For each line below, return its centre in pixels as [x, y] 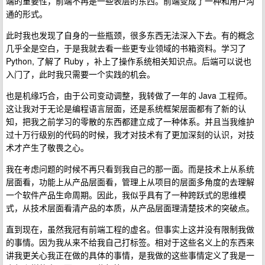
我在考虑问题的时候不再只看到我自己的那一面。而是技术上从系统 [130, 168]
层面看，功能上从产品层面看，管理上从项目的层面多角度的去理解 [130, 181]
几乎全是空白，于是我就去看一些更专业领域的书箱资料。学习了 [126, 48]
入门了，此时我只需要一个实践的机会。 [80, 74]
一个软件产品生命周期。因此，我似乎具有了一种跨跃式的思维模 [126, 194]
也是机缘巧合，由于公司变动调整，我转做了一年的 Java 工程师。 [129, 95]
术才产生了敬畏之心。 [47, 147]
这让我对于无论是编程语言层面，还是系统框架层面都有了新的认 [126, 108]
